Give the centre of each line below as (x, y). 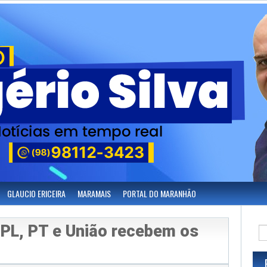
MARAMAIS (94, 193)
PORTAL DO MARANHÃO (159, 193)
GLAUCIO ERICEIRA (36, 193)
